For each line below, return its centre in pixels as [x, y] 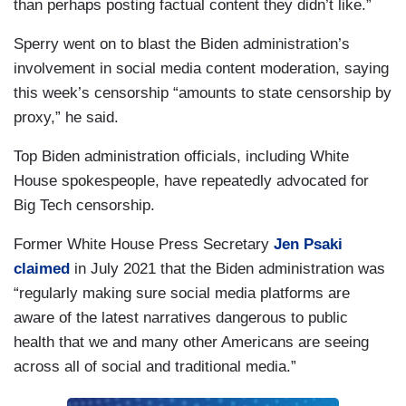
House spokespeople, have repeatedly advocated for [191, 181]
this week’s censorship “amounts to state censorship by [203, 93]
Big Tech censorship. [84, 205]
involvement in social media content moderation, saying [201, 68]
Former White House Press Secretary [144, 244]
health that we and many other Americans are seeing [191, 342]
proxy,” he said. [66, 117]
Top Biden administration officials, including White [181, 156]
